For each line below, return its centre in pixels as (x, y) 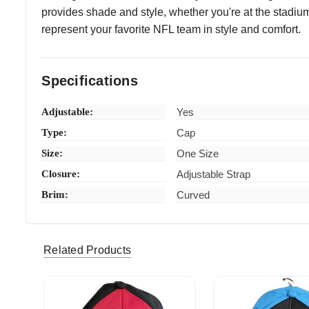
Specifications (90, 80)
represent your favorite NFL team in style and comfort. (171, 29)
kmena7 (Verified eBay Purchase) (165, 229)
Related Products (87, 250)
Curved (193, 195)
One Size (198, 153)
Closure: (61, 173)
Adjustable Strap (214, 174)
